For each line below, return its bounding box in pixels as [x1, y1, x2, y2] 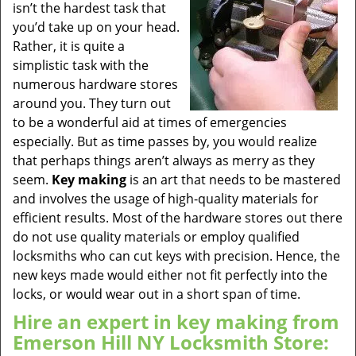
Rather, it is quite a [13, 37, 125, 55]
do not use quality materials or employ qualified [13, 228, 300, 246]
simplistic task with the [13, 56, 149, 74]
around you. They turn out [13, 95, 171, 112]
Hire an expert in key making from [13, 308, 339, 335]
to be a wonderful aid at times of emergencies [13, 114, 287, 131]
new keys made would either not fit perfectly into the [13, 266, 327, 284]
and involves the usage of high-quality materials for [13, 190, 319, 207]
